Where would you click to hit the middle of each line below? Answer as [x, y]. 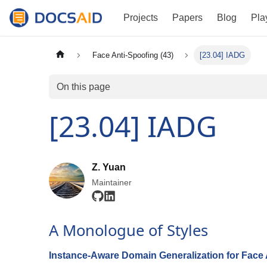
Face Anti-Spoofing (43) [133, 55]
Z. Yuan [109, 167]
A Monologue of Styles [129, 230]
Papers [187, 18]
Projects [140, 18]
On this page [83, 86]
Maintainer [112, 183]
